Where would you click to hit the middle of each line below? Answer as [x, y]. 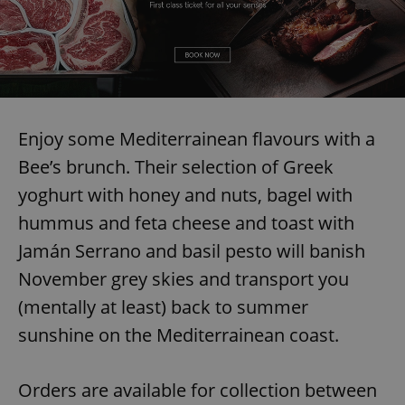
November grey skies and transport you [184, 278]
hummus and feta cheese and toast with [186, 222]
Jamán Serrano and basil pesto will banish [192, 250]
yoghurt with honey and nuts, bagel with [185, 194]
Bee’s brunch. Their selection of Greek [176, 166]
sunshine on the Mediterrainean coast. [179, 334]
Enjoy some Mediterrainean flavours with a [197, 138]
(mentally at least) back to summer [163, 306]
